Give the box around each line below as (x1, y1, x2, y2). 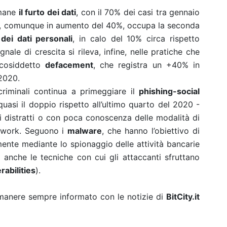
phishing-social (139, 86, 200, 96)
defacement (45, 60, 93, 70)
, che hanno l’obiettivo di (102, 126, 200, 136)
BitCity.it (166, 192, 200, 202)
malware (67, 126, 102, 136)
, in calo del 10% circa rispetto (72, 33, 200, 44)
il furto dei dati (18, 7, 77, 17)
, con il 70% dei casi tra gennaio (76, 7, 200, 17)
